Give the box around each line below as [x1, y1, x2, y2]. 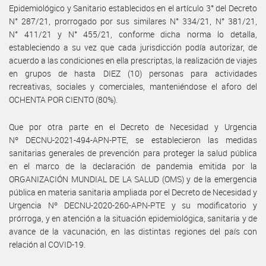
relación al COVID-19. [9, 238, 85, 250]
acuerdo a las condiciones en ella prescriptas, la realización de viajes [9, 54, 257, 66]
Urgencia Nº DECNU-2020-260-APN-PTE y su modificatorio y [9, 199, 257, 211]
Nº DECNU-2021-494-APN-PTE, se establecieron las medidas [9, 134, 257, 145]
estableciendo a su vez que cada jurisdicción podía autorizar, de [9, 41, 257, 53]
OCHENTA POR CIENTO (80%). [9, 93, 118, 105]
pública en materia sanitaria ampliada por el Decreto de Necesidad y [9, 186, 257, 198]
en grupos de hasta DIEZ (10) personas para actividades [9, 67, 257, 79]
